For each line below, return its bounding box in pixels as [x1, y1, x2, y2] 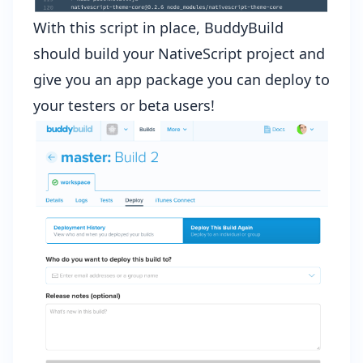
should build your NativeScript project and [33, 43, 325, 63]
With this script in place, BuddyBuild [33, 17, 284, 37]
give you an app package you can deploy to [33, 69, 330, 89]
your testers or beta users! [33, 95, 215, 115]
